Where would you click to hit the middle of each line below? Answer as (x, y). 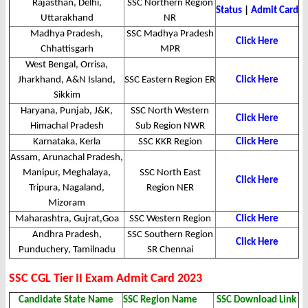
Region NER (170, 188)
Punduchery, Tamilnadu (67, 250)
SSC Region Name (160, 300)
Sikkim (67, 96)
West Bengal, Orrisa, (67, 65)
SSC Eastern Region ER (170, 80)
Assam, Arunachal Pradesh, (67, 158)
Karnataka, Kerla (67, 142)
